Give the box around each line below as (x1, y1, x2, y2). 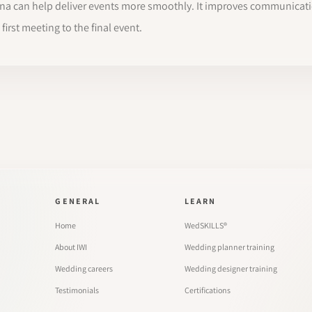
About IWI (55, 242, 88, 252)
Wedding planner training (184, 242, 274, 252)
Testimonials (55, 285, 100, 295)
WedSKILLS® (184, 220, 227, 231)
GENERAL (55, 196, 101, 206)
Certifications (184, 285, 231, 295)
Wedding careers (55, 263, 114, 274)
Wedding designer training (184, 263, 277, 274)
